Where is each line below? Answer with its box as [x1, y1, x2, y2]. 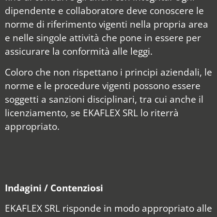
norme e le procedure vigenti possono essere [5, 78, 201, 92]
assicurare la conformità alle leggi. [5, 45, 153, 58]
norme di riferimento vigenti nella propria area [5, 17, 208, 31]
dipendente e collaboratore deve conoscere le [5, 4, 204, 17]
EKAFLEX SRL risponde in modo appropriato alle [5, 201, 212, 215]
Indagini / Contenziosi [5, 181, 103, 194]
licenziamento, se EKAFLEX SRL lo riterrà [5, 106, 179, 119]
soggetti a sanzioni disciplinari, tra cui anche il [5, 92, 203, 106]
